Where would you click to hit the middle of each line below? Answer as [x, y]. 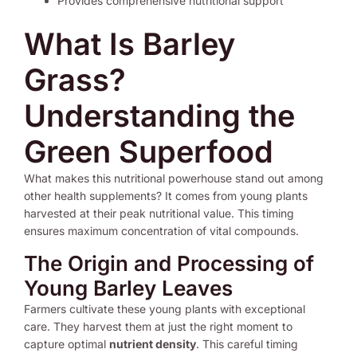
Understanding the [159, 115]
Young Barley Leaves [128, 288]
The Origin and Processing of [169, 263]
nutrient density [153, 343]
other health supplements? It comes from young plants [166, 195]
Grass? [75, 79]
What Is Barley [129, 43]
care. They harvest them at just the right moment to [158, 326]
